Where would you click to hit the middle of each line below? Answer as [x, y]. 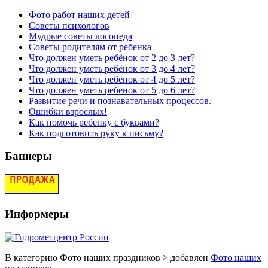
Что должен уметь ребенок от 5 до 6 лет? [112, 90]
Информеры [37, 214]
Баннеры [28, 156]
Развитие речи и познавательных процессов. [120, 100]
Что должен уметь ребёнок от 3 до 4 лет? [112, 68]
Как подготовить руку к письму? [96, 133]
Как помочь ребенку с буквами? [94, 122]
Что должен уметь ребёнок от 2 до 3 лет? [112, 57]
